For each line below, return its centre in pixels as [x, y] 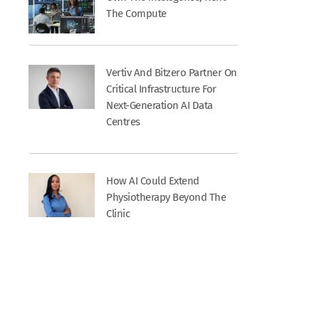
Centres [123, 121]
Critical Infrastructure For [161, 89]
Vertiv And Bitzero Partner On [172, 72]
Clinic [118, 214]
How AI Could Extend [153, 181]
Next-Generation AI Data [159, 105]
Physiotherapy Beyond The [166, 198]
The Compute [136, 13]
